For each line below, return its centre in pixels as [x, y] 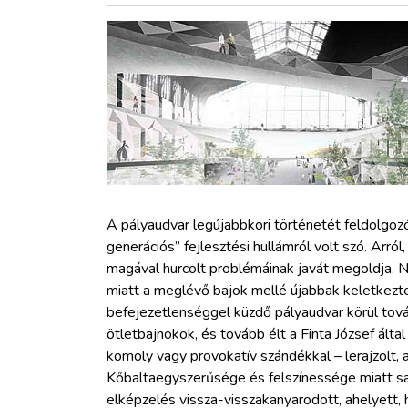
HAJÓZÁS [94, 58]
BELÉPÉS [94, 277]
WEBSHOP [100, 222]
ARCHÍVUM [101, 168]
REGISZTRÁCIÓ [113, 331]
